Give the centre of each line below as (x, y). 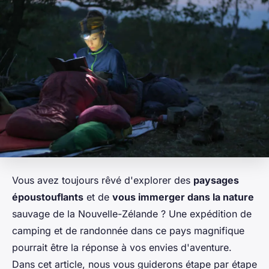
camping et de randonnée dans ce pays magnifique (128, 230)
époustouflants (48, 197)
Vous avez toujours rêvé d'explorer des (103, 180)
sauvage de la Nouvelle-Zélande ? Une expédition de (132, 213)
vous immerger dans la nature (183, 197)
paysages (216, 180)
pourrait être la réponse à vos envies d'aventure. (122, 247)
